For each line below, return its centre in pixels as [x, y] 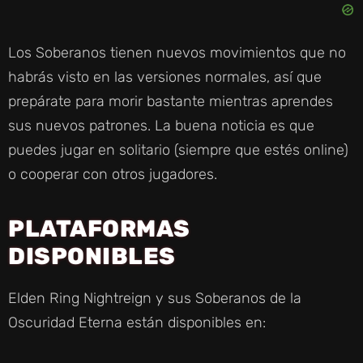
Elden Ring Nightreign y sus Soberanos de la [155, 298]
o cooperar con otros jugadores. [113, 174]
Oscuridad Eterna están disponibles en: [137, 322]
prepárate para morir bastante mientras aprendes [171, 101]
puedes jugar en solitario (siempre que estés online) [178, 149]
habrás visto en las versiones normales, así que [165, 77]
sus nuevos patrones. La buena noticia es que [161, 125]
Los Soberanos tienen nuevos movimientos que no [177, 52]
